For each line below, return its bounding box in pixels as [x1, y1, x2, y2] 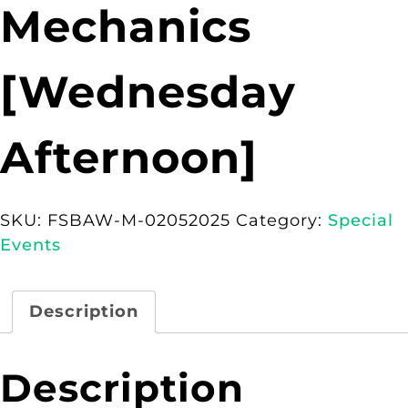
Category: [236, 210, 328, 230]
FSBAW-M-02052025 [47, 210, 230, 230]
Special [328, 210, 393, 230]
